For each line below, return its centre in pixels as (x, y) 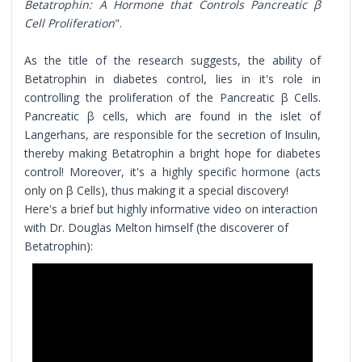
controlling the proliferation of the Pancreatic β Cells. (173, 97)
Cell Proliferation (70, 23)
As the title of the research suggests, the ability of (173, 60)
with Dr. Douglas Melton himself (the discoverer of (157, 227)
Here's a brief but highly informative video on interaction (171, 208)
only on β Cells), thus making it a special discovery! (157, 190)
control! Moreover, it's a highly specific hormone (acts (173, 171)
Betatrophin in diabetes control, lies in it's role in (173, 78)
